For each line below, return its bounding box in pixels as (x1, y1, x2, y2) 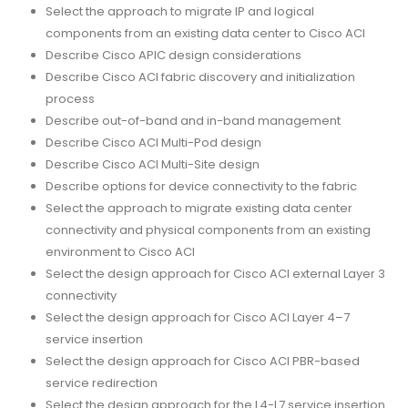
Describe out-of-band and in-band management (45, 112, 341, 130)
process (45, 90, 95, 108)
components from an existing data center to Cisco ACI (45, 25, 365, 43)
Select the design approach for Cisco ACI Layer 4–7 (45, 309, 350, 327)
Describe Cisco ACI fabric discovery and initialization (45, 68, 355, 87)
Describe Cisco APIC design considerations (45, 46, 301, 65)
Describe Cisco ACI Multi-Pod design (45, 134, 261, 152)
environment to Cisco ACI (45, 243, 195, 261)
